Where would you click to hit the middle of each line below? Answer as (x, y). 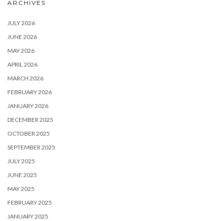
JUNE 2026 (22, 37)
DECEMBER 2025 (30, 119)
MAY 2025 (21, 188)
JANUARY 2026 (28, 106)
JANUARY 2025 (28, 216)
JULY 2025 (21, 161)
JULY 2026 (21, 23)
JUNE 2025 (22, 175)
